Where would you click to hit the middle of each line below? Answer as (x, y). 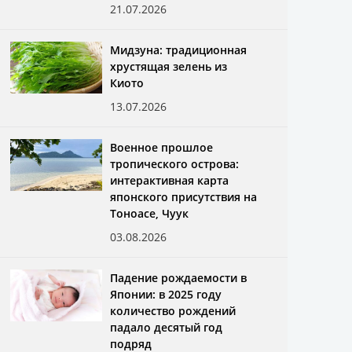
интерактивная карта (170, 180)
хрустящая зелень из (169, 66)
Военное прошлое (162, 147)
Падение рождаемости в (179, 278)
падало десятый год (167, 327)
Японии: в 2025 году (166, 294)
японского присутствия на (184, 197)
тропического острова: (175, 164)
